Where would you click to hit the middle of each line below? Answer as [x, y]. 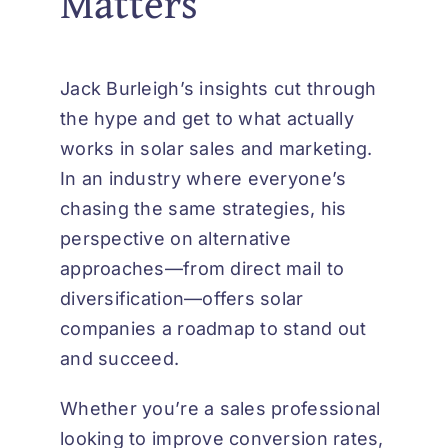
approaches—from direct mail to [202, 269]
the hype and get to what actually [207, 119]
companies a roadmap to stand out [213, 329]
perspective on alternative [176, 239]
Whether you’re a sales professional [220, 409]
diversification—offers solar [182, 299]
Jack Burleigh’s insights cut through [218, 89]
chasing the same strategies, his [203, 209]
